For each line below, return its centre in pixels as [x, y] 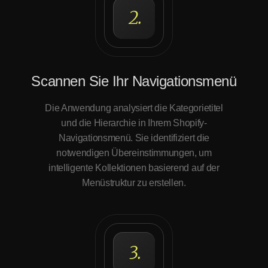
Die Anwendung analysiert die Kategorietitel [134, 108]
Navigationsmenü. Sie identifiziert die [134, 138]
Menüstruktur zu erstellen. [134, 183]
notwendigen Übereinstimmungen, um [134, 153]
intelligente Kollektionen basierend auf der [134, 168]
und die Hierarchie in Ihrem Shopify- [134, 123]
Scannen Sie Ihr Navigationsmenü [134, 81]
